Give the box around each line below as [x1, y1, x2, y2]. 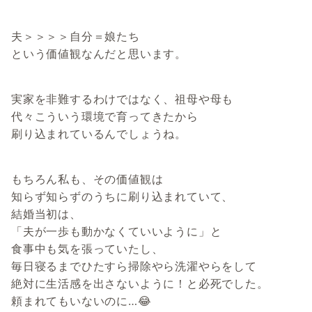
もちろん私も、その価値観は [11, 172, 164, 187]
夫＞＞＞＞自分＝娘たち [11, 29, 140, 44]
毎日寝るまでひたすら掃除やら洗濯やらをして [11, 259, 257, 274]
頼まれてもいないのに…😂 [11, 294, 152, 309]
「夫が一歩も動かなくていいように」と [11, 224, 222, 239]
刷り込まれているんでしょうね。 [11, 127, 187, 141]
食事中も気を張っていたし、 [11, 242, 164, 256]
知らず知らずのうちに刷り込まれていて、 [11, 189, 234, 204]
